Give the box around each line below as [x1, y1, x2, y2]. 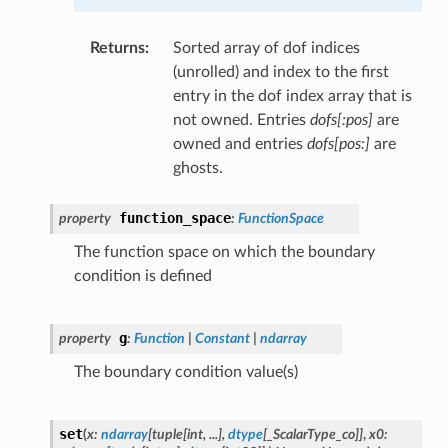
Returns [89, 39, 145, 56]
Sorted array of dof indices [172, 39, 360, 56]
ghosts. [172, 159, 223, 176]
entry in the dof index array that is [172, 87, 412, 104]
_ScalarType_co [266, 426, 355, 442]
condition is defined [73, 267, 212, 284]
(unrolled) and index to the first [172, 63, 389, 80]
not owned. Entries [172, 111, 310, 128]
